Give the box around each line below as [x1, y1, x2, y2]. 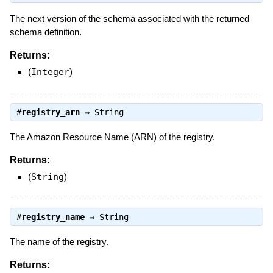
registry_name [21, 212, 85, 222]
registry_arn [21, 107, 80, 118]
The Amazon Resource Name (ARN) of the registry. [9, 132, 215, 143]
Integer [30, 66, 69, 77]
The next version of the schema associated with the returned [9, 13, 249, 24]
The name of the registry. [9, 236, 108, 247]
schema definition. [9, 27, 82, 38]
